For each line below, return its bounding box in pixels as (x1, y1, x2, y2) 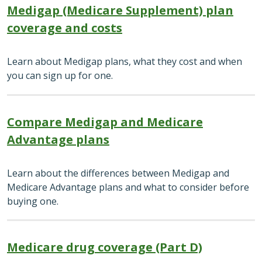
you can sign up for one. (7, 69, 113, 82)
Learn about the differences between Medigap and (7, 166, 229, 180)
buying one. (7, 194, 58, 208)
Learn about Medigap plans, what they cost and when (7, 55, 242, 68)
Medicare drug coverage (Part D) (7, 239, 202, 256)
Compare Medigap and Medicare (7, 113, 203, 130)
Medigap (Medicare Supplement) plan (7, 2, 233, 19)
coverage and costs (7, 20, 122, 36)
